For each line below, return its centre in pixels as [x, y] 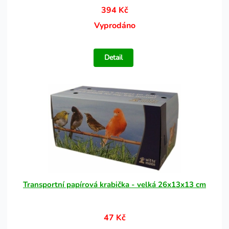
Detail [114, 58]
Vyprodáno [114, 26]
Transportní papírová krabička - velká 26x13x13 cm [114, 185]
